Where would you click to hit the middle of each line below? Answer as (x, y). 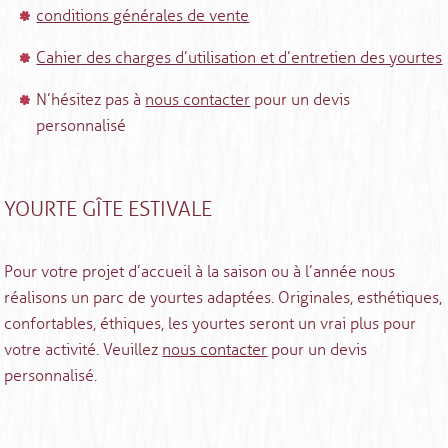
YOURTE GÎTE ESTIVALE (108, 209)
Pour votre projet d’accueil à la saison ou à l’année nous (200, 272)
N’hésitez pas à (91, 100)
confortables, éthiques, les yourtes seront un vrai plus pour (210, 324)
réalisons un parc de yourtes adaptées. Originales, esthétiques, (223, 298)
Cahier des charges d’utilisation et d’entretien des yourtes (239, 58)
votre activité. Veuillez (83, 350)
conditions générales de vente (143, 16)
